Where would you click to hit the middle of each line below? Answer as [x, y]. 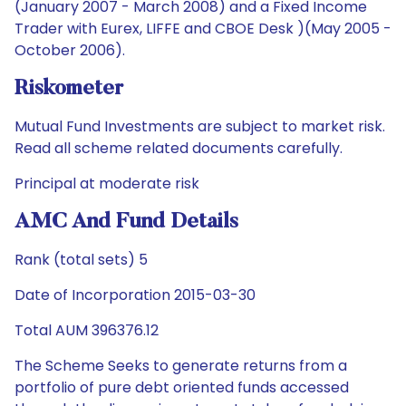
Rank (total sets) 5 [81, 260]
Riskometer [69, 89]
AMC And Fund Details [126, 222]
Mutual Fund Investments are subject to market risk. [200, 126]
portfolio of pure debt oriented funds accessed [182, 387]
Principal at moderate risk [107, 184]
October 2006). [70, 50]
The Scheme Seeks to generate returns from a [181, 366]
